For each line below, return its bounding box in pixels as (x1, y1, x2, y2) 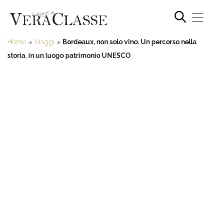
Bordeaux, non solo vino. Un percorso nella (62, 37, 197, 46)
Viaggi (34, 37, 54, 46)
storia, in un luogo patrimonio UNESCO (7, 51, 131, 59)
